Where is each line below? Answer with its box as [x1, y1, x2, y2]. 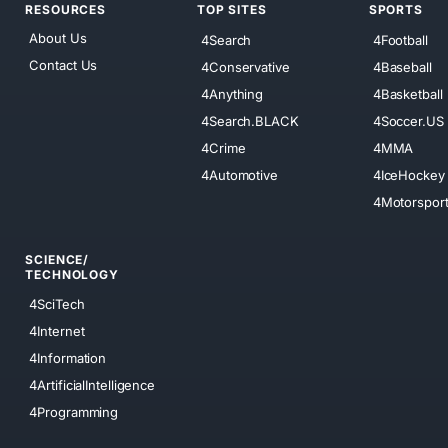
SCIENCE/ [25, 251, 90, 267]
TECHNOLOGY [25, 266, 119, 282]
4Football [372, 31, 428, 48]
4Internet [29, 323, 85, 340]
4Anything [201, 85, 264, 102]
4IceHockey [372, 166, 445, 183]
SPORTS [368, 2, 423, 18]
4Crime [201, 139, 246, 156]
